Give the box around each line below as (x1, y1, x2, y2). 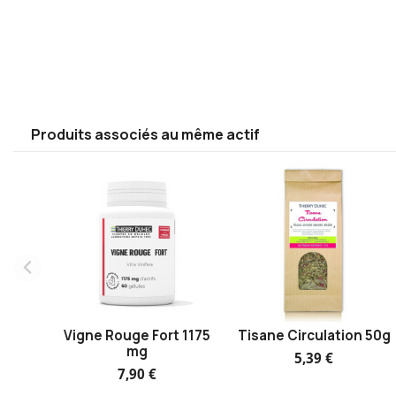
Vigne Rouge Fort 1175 (64, 326, 210, 346)
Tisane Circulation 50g (237, 326, 391, 346)
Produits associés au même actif (31, 124, 260, 144)
